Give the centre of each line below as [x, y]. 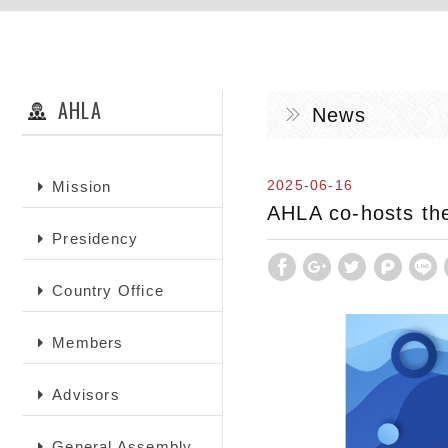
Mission [82, 186]
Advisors [86, 394]
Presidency [95, 238]
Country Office [108, 290]
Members [88, 342]
